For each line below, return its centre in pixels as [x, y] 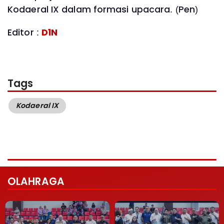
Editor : [24, 32]
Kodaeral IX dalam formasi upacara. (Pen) [103, 10]
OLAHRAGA [36, 182]
